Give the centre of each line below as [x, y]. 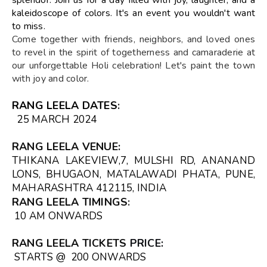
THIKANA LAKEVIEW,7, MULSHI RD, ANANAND [133, 160]
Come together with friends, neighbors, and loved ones [133, 39]
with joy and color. [51, 78]
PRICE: [145, 243]
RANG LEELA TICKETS [69, 243]
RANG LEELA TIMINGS [70, 202]
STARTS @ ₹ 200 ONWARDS [79, 257]
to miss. [29, 26]
